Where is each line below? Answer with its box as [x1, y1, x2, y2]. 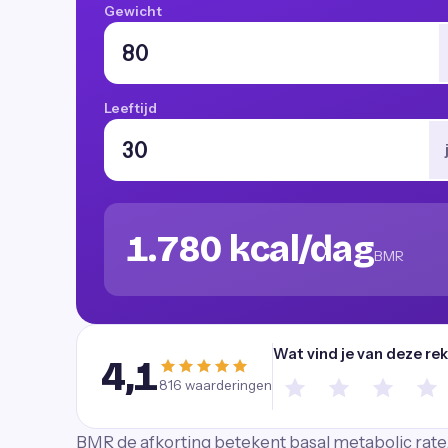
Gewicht [104, 3, 162, 19]
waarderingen [181, 377, 272, 393]
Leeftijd [104, 100, 157, 116]
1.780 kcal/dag [126, 228, 374, 271]
